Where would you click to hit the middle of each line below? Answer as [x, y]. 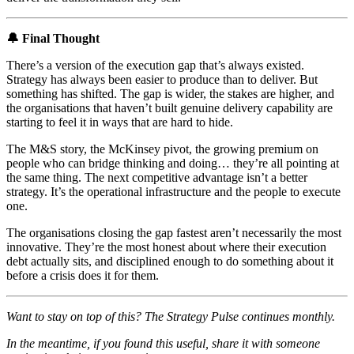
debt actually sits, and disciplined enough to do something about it [170, 261]
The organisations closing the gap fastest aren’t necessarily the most [174, 232]
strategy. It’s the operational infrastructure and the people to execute [173, 191]
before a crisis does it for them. [83, 275]
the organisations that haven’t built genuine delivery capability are [169, 107]
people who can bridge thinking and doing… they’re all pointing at [173, 163]
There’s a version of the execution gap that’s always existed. [155, 65]
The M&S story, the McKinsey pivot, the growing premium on [162, 149]
